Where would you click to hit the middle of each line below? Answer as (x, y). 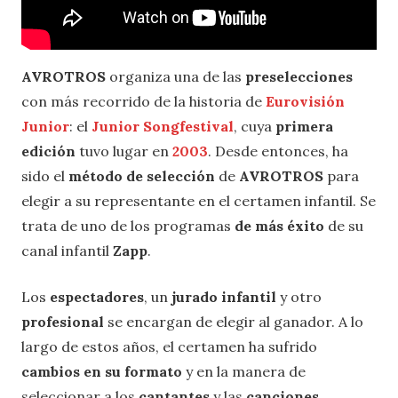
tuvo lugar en (124, 151)
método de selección (142, 175)
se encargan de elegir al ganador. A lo (235, 321)
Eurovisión (305, 101)
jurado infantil (224, 296)
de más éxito (279, 225)
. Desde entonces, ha (278, 151)
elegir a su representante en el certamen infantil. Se (199, 200)
